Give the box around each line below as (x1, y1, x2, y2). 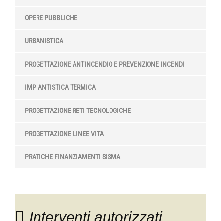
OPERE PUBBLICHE (25, 14, 77, 22)
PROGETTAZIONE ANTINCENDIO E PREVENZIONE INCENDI (25, 60, 184, 68)
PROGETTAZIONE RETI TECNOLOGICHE (25, 107, 131, 114)
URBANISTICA (25, 37, 63, 45)
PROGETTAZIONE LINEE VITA (25, 130, 104, 138)
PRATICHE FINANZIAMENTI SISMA (25, 153, 120, 161)
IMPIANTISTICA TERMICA (25, 83, 96, 91)
